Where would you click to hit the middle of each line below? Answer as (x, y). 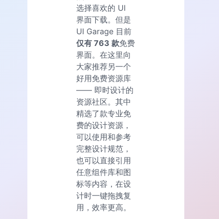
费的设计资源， (104, 125)
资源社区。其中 (104, 102)
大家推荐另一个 (104, 67)
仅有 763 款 (98, 43)
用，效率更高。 (104, 208)
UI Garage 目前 (104, 32)
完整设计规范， (104, 149)
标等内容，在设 (104, 184)
